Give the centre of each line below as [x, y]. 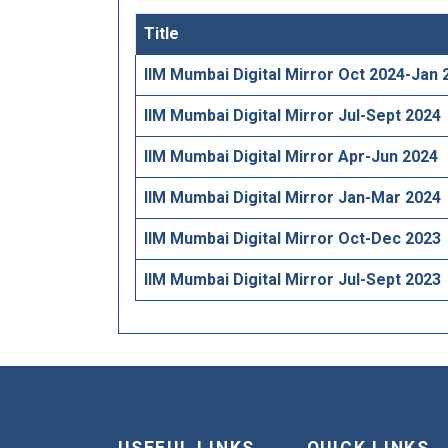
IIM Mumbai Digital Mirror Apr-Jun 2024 [291, 157]
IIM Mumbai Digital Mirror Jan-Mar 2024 [292, 198]
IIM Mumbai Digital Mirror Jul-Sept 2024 [292, 116]
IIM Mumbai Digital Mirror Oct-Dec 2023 [292, 239]
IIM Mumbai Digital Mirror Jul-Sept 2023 [292, 280]
